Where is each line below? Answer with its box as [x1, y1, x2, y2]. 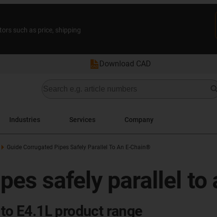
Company [124, 115, 154, 124]
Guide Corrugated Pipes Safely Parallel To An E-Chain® [6, 144, 150, 151]
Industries [9, 115, 40, 124]
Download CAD [99, 59, 151, 68]
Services [69, 115, 95, 124]
